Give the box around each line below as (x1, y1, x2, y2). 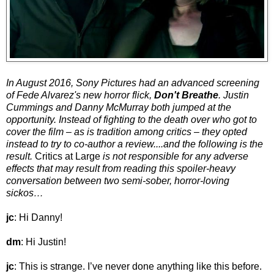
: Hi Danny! (14, 212, 62, 223)
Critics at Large (35, 151, 100, 162)
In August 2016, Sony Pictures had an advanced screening (6, 78, 259, 89)
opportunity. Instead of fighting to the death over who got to (6, 114, 257, 125)
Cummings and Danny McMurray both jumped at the (6, 102, 231, 113)
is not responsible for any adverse (100, 151, 248, 162)
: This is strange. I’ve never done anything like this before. (14, 261, 262, 272)
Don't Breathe (154, 90, 218, 101)
